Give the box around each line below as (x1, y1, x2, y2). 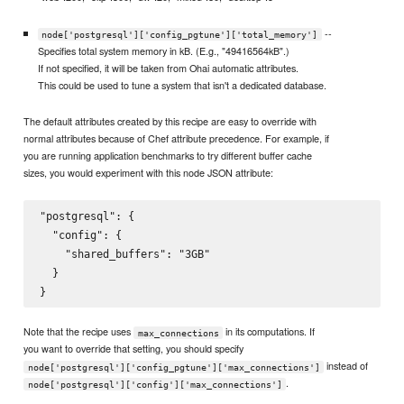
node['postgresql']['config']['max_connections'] (27, 379, 282, 390)
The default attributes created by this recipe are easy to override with (23, 113, 317, 128)
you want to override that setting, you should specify (23, 341, 244, 356)
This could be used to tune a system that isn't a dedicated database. (37, 77, 326, 92)
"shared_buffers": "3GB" (39, 246, 210, 261)
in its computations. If (223, 324, 316, 339)
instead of (324, 358, 369, 373)
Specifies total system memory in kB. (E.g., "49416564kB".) (37, 42, 289, 58)
